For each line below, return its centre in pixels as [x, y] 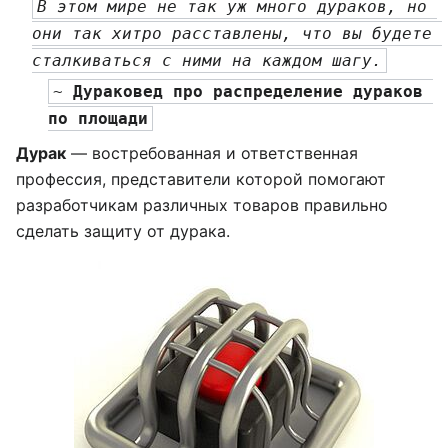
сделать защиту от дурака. [123, 230]
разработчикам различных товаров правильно [202, 204]
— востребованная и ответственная [212, 152]
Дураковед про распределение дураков [248, 91]
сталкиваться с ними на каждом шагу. [207, 61]
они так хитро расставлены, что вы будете [232, 34]
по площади [98, 118]
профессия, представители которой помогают [201, 178]
